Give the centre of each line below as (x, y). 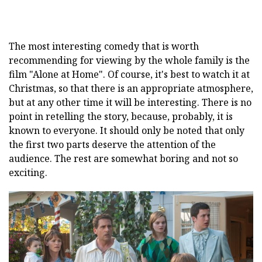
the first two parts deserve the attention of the (112, 144)
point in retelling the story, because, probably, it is (121, 116)
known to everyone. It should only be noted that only (127, 130)
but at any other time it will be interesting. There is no (130, 102)
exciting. (28, 172)
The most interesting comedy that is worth (104, 46)
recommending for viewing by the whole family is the (129, 60)
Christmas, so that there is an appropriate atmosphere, (131, 88)
